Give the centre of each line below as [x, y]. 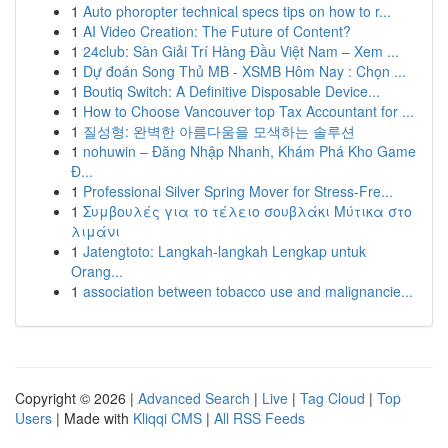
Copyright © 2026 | [76, 398]
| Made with [92, 418]
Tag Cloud [332, 398]
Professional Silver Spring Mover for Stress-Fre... [238, 191]
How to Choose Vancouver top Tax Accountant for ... [248, 111]
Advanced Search [194, 398]
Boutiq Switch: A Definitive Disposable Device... [231, 91]
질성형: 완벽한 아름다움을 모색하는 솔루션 [219, 131]
